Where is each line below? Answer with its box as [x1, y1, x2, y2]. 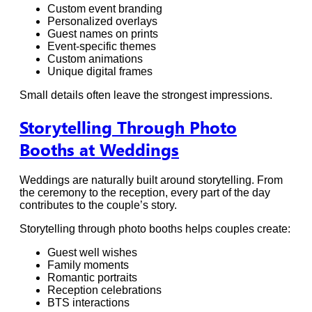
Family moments [47, 259, 129, 272]
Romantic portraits [47, 272, 137, 284]
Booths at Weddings [19, 138, 179, 161]
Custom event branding [47, 3, 162, 15]
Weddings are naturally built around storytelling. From [19, 174, 283, 187]
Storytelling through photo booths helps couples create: [19, 223, 290, 235]
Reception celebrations [47, 284, 162, 297]
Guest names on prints [47, 28, 158, 40]
